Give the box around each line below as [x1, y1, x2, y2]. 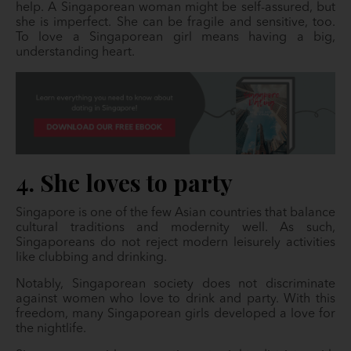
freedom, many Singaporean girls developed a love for [16, 307, 335, 320]
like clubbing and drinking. [16, 251, 170, 264]
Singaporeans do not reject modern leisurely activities [16, 236, 335, 249]
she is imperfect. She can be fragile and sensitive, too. [16, 16, 335, 29]
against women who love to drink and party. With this [16, 292, 335, 306]
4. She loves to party [16, 166, 233, 198]
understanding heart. [16, 45, 138, 59]
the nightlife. [16, 322, 89, 335]
